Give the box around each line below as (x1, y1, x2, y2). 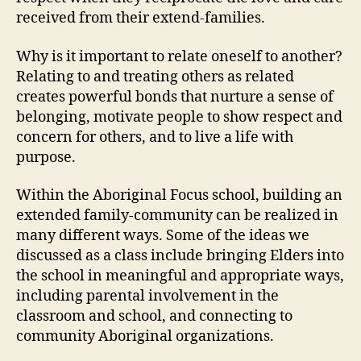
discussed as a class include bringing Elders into (16, 247, 344, 266)
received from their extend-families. (16, 9, 265, 28)
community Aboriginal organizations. (16, 327, 274, 346)
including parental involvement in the (16, 287, 279, 306)
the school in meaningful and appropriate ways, (16, 267, 344, 286)
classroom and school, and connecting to (16, 307, 293, 326)
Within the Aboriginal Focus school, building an (16, 186, 342, 205)
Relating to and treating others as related (16, 67, 294, 86)
